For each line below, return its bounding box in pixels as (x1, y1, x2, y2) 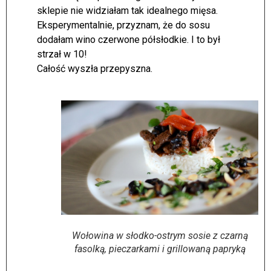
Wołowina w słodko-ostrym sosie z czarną (71, 230, 248, 242)
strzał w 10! (37, 48, 87, 60)
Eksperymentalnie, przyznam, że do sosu (37, 19, 210, 31)
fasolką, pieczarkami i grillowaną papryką (74, 243, 246, 255)
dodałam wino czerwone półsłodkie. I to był (37, 34, 220, 46)
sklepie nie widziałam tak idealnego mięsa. (37, 5, 218, 17)
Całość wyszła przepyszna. (37, 63, 152, 75)
